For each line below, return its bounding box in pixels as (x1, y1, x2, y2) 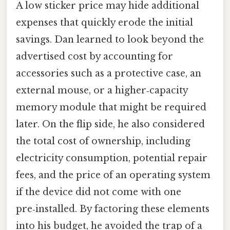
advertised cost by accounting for (16, 51, 173, 63)
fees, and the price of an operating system (16, 169, 210, 181)
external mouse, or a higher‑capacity (16, 85, 188, 97)
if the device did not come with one (16, 186, 181, 198)
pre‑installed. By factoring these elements (16, 203, 209, 215)
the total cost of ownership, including (16, 136, 190, 147)
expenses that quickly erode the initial (16, 17, 193, 29)
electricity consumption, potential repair (16, 152, 207, 164)
